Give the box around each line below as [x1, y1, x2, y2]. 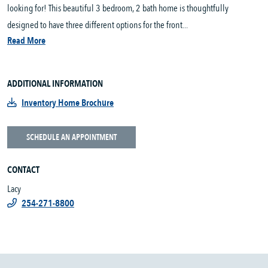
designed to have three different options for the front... [7, 19, 188, 32]
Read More [7, 34, 45, 48]
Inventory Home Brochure [22, 96, 114, 110]
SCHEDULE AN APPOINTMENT [26, 132, 117, 144]
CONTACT [7, 163, 39, 177]
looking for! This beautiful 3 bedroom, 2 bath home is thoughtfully [7, 2, 229, 16]
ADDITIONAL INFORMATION [7, 77, 103, 91]
